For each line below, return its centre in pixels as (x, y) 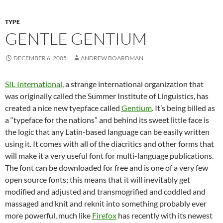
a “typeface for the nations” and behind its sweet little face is (107, 120)
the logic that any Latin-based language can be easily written (107, 132)
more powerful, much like (49, 215)
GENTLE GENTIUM (76, 39)
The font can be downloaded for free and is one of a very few (107, 167)
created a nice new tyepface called (63, 108)
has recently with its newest (165, 215)
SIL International (34, 84)
